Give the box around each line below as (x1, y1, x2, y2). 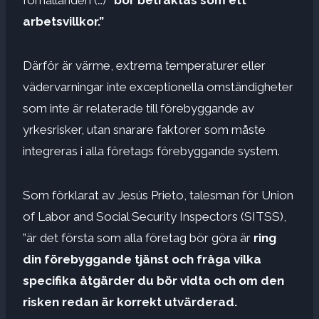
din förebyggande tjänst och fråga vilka (23, 251, 261, 266)
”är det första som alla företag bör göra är (23, 230, 251, 245)
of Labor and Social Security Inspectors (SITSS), (23, 209, 286, 224)
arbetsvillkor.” (23, 14, 104, 28)
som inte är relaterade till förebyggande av (23, 100, 254, 115)
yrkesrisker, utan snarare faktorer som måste (23, 122, 266, 137)
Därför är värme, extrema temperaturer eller (23, 58, 266, 73)
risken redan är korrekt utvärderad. (23, 294, 237, 309)
